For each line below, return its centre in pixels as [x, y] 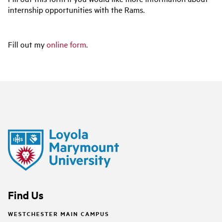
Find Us [26, 195]
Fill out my [27, 44]
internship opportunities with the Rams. [76, 9]
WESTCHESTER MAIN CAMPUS [58, 213]
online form [66, 44]
